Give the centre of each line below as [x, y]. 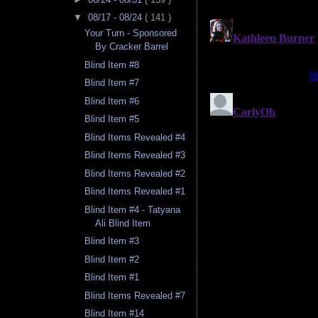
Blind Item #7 [112, 83]
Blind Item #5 [112, 119]
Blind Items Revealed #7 [135, 295]
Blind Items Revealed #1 [135, 192]
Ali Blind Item [123, 223]
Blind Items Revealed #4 [135, 137]
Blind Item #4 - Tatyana [133, 209]
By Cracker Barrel [132, 47]
